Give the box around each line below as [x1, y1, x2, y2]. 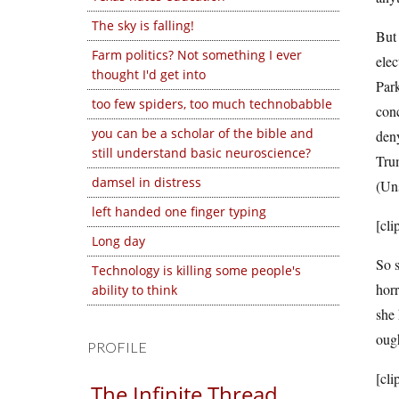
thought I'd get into [92, 66, 206, 83]
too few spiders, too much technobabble [92, 95, 332, 112]
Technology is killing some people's [92, 262, 301, 279]
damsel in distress [92, 174, 201, 191]
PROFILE [87, 338, 147, 355]
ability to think [92, 281, 177, 298]
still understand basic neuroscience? [92, 144, 311, 161]
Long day [92, 232, 145, 249]
